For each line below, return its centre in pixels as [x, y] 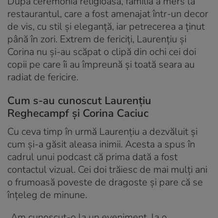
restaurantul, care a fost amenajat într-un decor [108, 14]
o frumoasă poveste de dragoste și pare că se [105, 182]
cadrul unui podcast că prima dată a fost [92, 157]
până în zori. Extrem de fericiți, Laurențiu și [97, 39]
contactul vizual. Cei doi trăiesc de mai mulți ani [107, 170]
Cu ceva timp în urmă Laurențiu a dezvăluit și [102, 132]
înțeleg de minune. [47, 195]
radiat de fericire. [43, 77]
